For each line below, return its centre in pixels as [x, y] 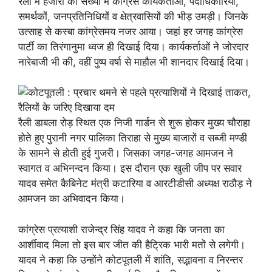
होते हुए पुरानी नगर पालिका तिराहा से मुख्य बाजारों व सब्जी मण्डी [133, 138]
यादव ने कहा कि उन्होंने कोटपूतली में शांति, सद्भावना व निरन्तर [131, 260]
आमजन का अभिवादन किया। [72, 199]
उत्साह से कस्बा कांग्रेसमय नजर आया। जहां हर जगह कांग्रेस [131, 31]
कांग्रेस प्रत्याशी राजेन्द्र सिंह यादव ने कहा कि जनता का [121, 229]
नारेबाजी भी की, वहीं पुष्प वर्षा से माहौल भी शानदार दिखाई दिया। [134, 62]
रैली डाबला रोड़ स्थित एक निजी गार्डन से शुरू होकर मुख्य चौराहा [134, 123]
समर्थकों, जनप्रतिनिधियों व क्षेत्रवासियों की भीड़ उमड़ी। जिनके [133, 16]
